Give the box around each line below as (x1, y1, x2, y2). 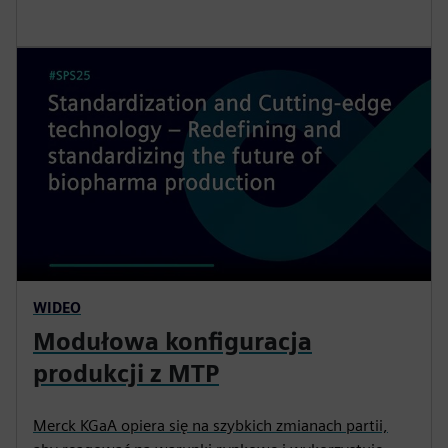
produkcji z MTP (33, 359, 219, 389)
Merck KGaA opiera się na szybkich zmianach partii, (33, 416, 388, 436)
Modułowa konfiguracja (33, 327, 312, 357)
